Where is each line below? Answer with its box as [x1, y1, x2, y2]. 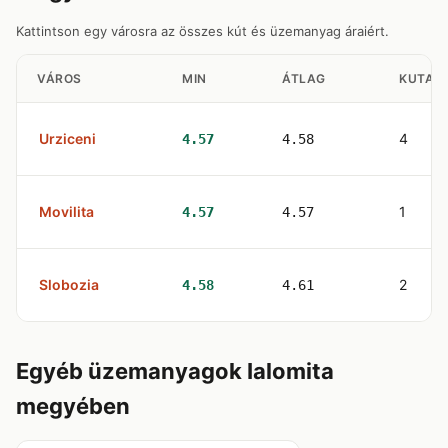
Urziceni [39, 130, 96, 147]
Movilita [39, 203, 94, 220]
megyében [16, 393, 130, 419]
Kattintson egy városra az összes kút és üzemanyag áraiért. [16, 23, 389, 39]
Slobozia [39, 276, 99, 293]
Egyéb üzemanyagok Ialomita [16, 358, 334, 384]
